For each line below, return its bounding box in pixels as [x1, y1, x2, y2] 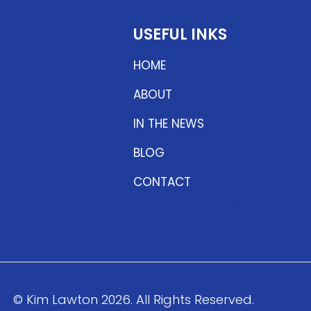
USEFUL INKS [133, 23, 227, 45]
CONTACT [133, 173, 191, 190]
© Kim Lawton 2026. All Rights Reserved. [12, 290, 254, 308]
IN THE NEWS [133, 115, 204, 132]
